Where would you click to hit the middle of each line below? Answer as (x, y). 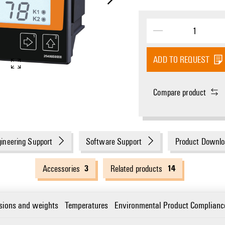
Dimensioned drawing (181, 82)
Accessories (61, 168)
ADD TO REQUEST (182, 60)
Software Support (114, 141)
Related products (136, 168)
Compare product (180, 92)
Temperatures (86, 205)
